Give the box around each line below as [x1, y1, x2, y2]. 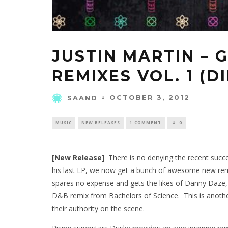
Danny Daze [185, 178, 225, 188]
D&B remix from [52, 190, 109, 201]
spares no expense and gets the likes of [52, 178, 185, 188]
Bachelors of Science [109, 190, 178, 201]
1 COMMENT [130, 119, 161, 125]
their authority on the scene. [52, 203, 145, 213]
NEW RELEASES [81, 119, 120, 125]
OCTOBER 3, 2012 [109, 93, 190, 101]
